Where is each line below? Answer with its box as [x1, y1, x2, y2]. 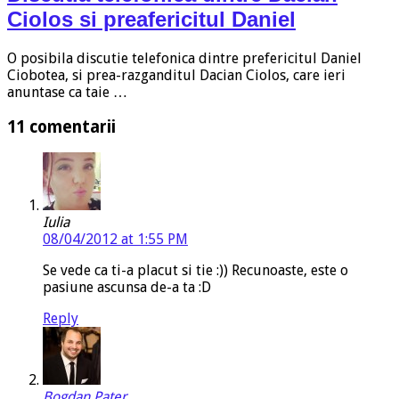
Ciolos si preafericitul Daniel [7, 6, 296, 31]
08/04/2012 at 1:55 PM [43, 231, 188, 248]
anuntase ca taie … [7, 83, 127, 101]
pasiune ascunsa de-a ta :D [43, 279, 211, 297]
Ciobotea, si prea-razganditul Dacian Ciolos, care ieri [7, 66, 346, 84]
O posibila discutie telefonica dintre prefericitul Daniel [7, 49, 362, 67]
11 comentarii [7, 117, 116, 136]
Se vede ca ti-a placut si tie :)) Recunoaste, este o [43, 262, 348, 280]
